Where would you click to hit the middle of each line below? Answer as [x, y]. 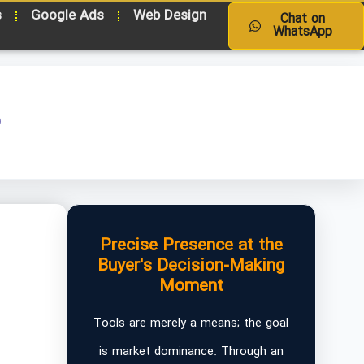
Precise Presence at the [191, 246]
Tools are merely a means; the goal [191, 323]
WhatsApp [302, 32]
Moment [191, 286]
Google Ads [67, 16]
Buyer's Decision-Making [191, 266]
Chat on [302, 19]
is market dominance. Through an [191, 352]
